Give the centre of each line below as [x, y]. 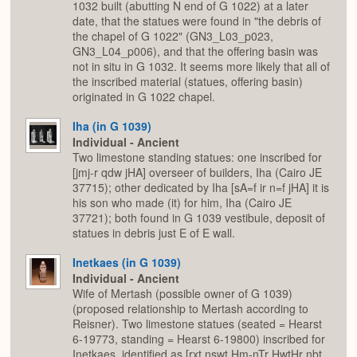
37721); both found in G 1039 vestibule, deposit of [199, 218]
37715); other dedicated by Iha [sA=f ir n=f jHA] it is [201, 188]
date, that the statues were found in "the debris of [197, 21]
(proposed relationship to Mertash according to [190, 309]
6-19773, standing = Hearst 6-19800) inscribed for [199, 339]
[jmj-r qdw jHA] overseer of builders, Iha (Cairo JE [197, 173]
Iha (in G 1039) [112, 126]
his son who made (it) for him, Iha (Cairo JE [182, 203]
